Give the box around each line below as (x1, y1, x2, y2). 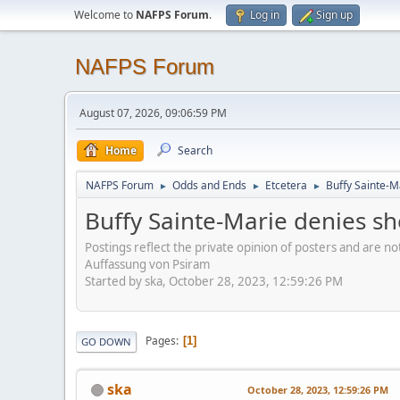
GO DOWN (81, 334, 131, 348)
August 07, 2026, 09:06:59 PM (79, 105, 227, 121)
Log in (250, 7, 279, 22)
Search (178, 143, 212, 158)
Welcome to (74, 7, 136, 22)
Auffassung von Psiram (85, 255, 210, 272)
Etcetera (265, 178, 307, 193)
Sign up (316, 7, 353, 22)
